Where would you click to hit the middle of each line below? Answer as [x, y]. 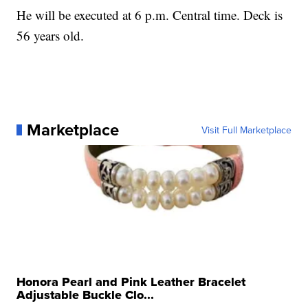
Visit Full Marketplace [246, 130]
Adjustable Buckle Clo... [86, 295]
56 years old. [51, 36]
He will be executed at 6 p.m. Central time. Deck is [150, 15]
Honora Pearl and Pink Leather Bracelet [131, 282]
